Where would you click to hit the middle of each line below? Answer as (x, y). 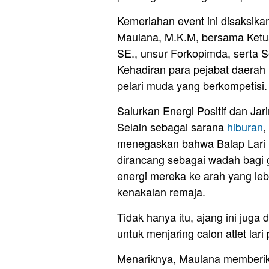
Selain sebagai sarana (172, 127)
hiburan (245, 127)
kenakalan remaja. (161, 192)
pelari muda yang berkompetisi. (192, 86)
